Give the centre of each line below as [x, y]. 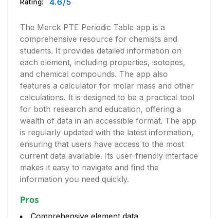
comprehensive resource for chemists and [99, 39]
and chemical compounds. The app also [94, 74]
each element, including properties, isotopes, [103, 62]
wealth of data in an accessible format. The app [108, 121]
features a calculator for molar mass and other [107, 86]
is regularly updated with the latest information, [107, 132]
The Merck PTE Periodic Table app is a [92, 27]
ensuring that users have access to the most [102, 144]
